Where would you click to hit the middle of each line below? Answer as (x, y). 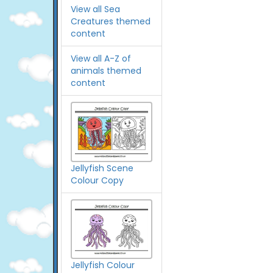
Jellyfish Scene (102, 168)
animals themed (106, 71)
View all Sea (95, 9)
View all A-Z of (101, 58)
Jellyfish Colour (103, 265)
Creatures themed (111, 21)
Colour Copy (97, 180)
